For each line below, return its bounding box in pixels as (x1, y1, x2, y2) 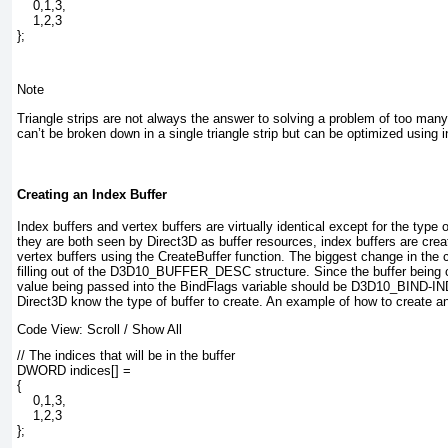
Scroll (87, 322, 120, 338)
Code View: (17, 322, 87, 338)
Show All (132, 322, 182, 338)
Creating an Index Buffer (17, 186, 167, 202)
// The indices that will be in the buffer (17, 348, 235, 364)
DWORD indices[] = (17, 363, 131, 379)
